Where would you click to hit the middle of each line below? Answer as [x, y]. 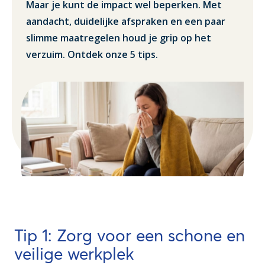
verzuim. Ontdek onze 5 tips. [92, 55]
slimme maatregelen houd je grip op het [119, 38]
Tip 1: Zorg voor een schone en [130, 236]
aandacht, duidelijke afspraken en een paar [126, 22]
